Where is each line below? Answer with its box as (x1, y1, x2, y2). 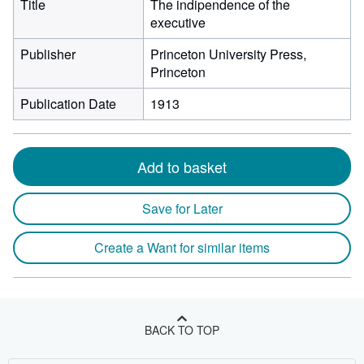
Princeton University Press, (150, 45, 306, 63)
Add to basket (137, 156, 227, 177)
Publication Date (20, 94, 116, 113)
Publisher (20, 45, 76, 63)
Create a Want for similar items (94, 238, 270, 257)
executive (150, 13, 206, 32)
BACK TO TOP (145, 322, 219, 338)
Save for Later (141, 199, 223, 218)
